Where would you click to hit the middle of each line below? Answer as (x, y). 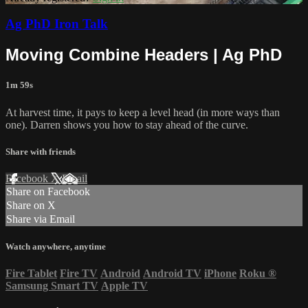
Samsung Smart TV (52, 286)
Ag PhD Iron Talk (57, 24)
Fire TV (79, 274)
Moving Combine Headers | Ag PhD (144, 55)
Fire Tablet (31, 274)
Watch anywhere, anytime (56, 247)
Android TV (172, 274)
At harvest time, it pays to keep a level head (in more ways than (143, 112)
